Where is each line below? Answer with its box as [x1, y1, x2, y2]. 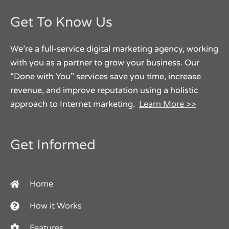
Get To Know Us [10, 14, 112, 31]
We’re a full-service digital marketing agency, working [10, 43, 218, 54]
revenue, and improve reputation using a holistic [10, 85, 198, 96]
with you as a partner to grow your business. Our [10, 57, 199, 68]
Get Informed [10, 136, 96, 153]
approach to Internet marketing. [10, 99, 139, 109]
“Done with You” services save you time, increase [10, 71, 201, 82]
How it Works [30, 200, 82, 211]
